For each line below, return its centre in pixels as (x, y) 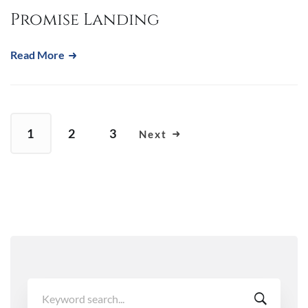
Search (43, 286)
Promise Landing (85, 20)
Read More (38, 54)
